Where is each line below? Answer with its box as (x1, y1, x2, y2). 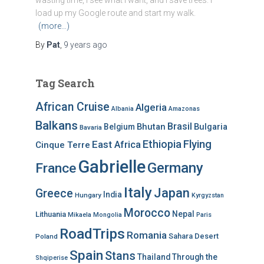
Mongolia (93, 211, 122, 219)
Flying (183, 138, 212, 151)
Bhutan (136, 121, 166, 132)
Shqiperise (35, 254, 68, 262)
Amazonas (168, 105, 200, 113)
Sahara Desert (168, 232, 219, 240)
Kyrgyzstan (191, 192, 224, 199)
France (35, 160, 76, 176)
